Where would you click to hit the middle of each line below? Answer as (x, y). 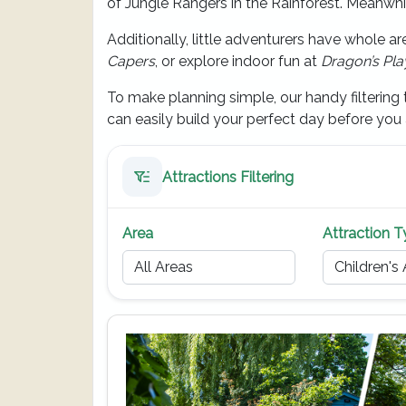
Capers (131, 61)
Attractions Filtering (228, 177)
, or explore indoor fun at (238, 61)
